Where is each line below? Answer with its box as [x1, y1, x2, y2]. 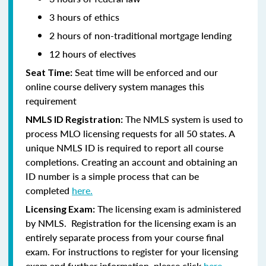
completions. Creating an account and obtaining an [26, 154, 237, 169]
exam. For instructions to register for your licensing [26, 244, 238, 258]
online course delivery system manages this [26, 79, 204, 93]
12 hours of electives [49, 46, 136, 61]
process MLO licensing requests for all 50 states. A [26, 126, 235, 140]
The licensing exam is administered [95, 201, 241, 216]
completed [26, 183, 72, 197]
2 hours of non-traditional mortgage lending [49, 28, 232, 42]
